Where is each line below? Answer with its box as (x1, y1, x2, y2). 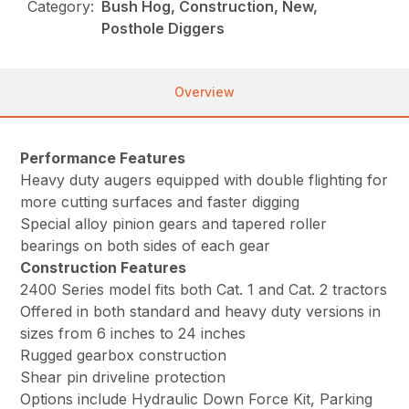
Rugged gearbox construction (20, 345, 227, 364)
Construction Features (20, 257, 187, 277)
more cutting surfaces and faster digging (20, 192, 300, 211)
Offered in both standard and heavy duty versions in (20, 301, 382, 320)
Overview (174, 83, 235, 100)
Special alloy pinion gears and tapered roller (20, 214, 328, 233)
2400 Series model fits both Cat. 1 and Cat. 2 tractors (20, 279, 388, 299)
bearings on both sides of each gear (20, 236, 271, 255)
